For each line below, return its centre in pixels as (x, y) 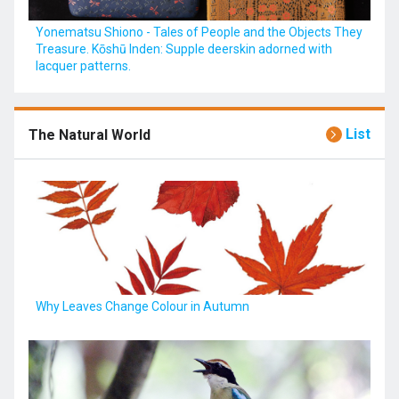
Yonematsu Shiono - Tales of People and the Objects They (199, 32)
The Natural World (90, 134)
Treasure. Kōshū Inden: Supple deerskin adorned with (184, 49)
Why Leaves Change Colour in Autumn (142, 306)
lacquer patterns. (83, 66)
